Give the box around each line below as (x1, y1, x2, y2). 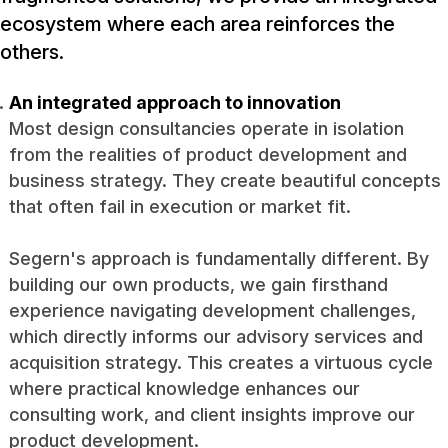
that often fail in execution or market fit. (8, 195, 351, 217)
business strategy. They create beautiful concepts (8, 169, 441, 191)
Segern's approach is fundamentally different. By (8, 247, 429, 269)
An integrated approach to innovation (8, 91, 341, 113)
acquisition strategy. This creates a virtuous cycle (8, 351, 433, 373)
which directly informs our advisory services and (8, 325, 423, 347)
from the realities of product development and (8, 143, 407, 165)
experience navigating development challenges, (8, 299, 416, 321)
